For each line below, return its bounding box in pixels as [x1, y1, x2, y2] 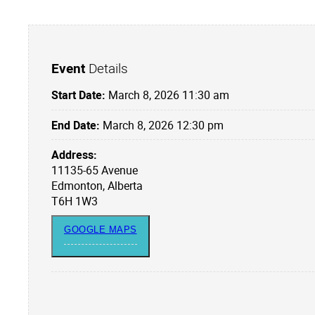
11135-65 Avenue [51, 162, 138, 178]
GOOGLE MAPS [64, 224, 137, 235]
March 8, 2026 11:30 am [105, 87, 229, 103]
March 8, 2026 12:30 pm [100, 117, 224, 133]
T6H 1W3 [51, 193, 98, 209]
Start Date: [51, 87, 105, 103]
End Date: [51, 117, 100, 133]
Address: [51, 146, 97, 162]
